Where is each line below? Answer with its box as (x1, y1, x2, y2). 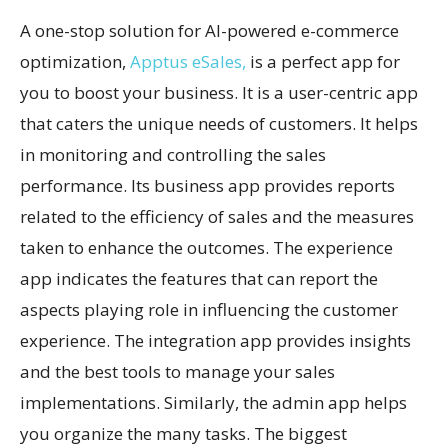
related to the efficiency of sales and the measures (20, 205, 414, 228)
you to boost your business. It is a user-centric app (20, 81, 418, 104)
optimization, (20, 50, 130, 73)
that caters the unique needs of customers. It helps (20, 112, 418, 135)
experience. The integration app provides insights (20, 329, 411, 352)
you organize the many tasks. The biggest (20, 422, 347, 445)
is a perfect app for (246, 50, 400, 73)
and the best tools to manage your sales (20, 360, 335, 383)
